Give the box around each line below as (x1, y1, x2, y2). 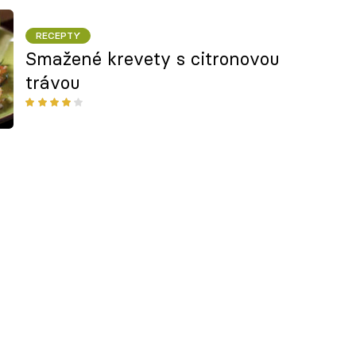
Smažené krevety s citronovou (25, 47, 281, 70)
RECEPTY (35, 29, 81, 42)
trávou (25, 71, 81, 94)
